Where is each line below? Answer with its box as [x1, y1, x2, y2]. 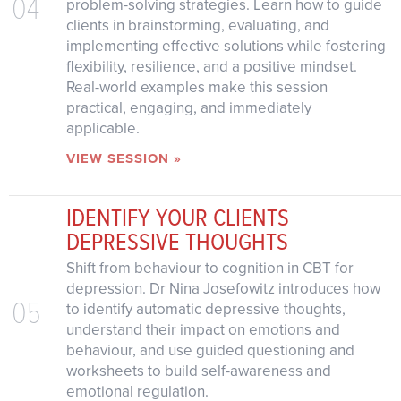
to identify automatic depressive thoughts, [65, 297, 346, 320]
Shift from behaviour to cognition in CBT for [65, 256, 354, 279]
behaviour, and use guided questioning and [65, 338, 354, 362]
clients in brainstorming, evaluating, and [65, 13, 329, 37]
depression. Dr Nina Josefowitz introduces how [65, 277, 380, 300]
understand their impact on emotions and [65, 318, 340, 341]
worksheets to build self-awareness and [65, 359, 331, 382]
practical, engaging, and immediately [65, 96, 311, 119]
